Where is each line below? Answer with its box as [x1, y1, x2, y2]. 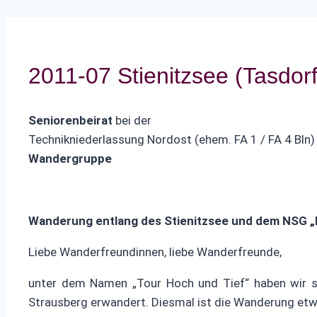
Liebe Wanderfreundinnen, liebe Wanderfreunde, [28, 245, 282, 260]
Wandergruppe [28, 151, 112, 166]
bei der [113, 113, 151, 128]
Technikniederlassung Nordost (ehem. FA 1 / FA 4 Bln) [28, 132, 315, 147]
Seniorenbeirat [28, 113, 113, 128]
